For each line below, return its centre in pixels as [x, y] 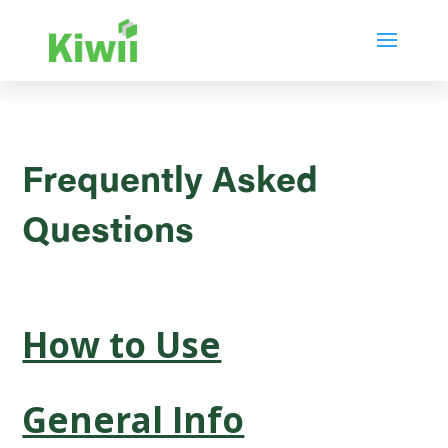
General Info [133, 419]
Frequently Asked [170, 184]
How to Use [122, 344]
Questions [108, 234]
